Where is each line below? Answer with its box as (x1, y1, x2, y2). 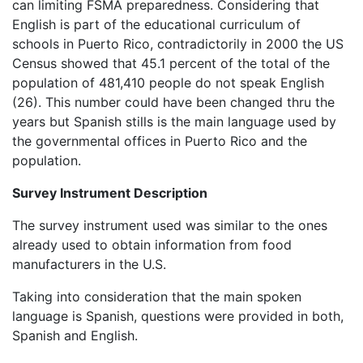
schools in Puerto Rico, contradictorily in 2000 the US (12, 36, 344, 52)
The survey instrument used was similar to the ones (12, 217, 327, 233)
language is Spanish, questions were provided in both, (12, 308, 344, 324)
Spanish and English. (12, 327, 138, 344)
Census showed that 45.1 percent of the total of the (12, 55, 330, 71)
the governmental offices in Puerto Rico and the (12, 133, 307, 149)
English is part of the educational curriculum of (12, 16, 301, 32)
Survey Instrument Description (12, 185, 207, 201)
